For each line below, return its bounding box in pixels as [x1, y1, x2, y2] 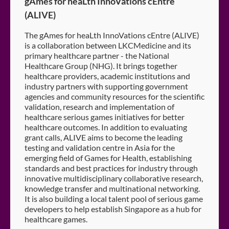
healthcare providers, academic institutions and [25, 71, 190, 81]
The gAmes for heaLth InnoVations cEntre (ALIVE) [25, 30, 199, 40]
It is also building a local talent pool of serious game [25, 193, 203, 203]
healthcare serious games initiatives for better [25, 111, 185, 122]
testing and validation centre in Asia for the [25, 142, 175, 152]
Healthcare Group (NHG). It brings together [25, 60, 177, 71]
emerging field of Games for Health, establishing [25, 152, 192, 163]
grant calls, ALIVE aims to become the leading [25, 132, 182, 142]
